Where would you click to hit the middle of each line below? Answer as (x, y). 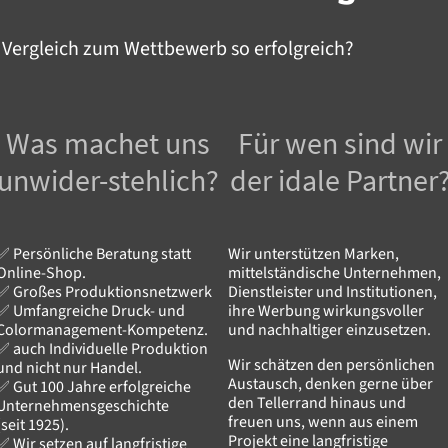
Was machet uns (108, 142)
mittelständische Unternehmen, (334, 272)
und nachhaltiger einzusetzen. (329, 329)
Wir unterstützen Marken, (313, 253)
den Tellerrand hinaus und (317, 402)
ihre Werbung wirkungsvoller (326, 310)
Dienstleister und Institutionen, (332, 291)
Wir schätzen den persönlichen (331, 364)
